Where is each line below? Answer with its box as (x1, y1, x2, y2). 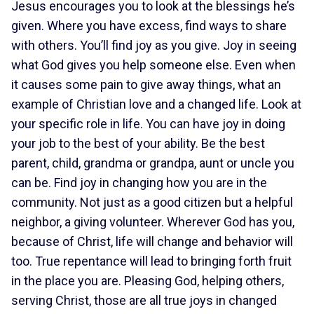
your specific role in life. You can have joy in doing (11, 116, 285, 131)
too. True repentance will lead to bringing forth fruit (11, 254, 292, 268)
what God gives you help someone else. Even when (11, 57, 296, 72)
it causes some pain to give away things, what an (11, 77, 281, 92)
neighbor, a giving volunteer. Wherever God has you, (11, 214, 294, 229)
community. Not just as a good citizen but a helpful (11, 195, 293, 210)
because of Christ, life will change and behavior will (11, 234, 293, 249)
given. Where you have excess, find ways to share (11, 18, 287, 33)
